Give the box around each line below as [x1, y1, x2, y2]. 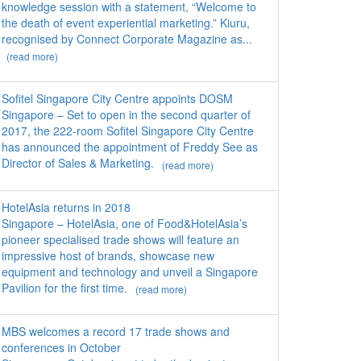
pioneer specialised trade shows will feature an [2, 230, 239, 247]
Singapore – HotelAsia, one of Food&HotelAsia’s [2, 214, 247, 231]
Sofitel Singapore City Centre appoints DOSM [2, 90, 233, 107]
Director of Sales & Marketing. [2, 155, 157, 172]
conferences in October [2, 339, 121, 356]
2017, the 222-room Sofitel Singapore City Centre [2, 122, 254, 139]
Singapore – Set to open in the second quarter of [2, 106, 251, 123]
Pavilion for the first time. [2, 279, 131, 296]
